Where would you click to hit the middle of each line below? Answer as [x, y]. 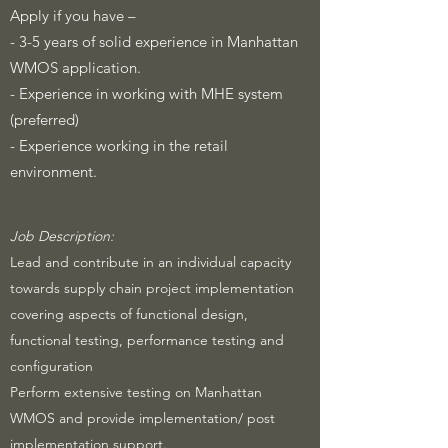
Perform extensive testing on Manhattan [136, 392]
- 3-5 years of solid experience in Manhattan [154, 41]
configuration [51, 366]
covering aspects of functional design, [129, 314]
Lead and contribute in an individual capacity [150, 262]
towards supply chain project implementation [152, 288]
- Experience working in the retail [119, 145]
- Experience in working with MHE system [146, 93]
